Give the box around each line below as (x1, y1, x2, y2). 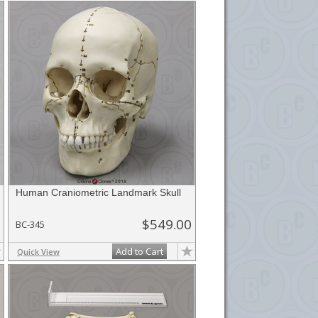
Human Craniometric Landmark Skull (16, 187, 181, 198)
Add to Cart (116, 245, 163, 258)
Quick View (17, 246, 60, 257)
